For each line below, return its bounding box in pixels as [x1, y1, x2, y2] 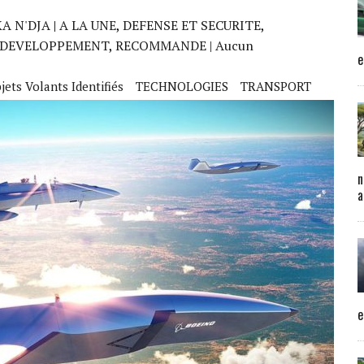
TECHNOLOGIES [136, 77, 228, 94]
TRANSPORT [240, 77, 311, 94]
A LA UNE [59, 15, 116, 34]
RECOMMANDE [115, 36, 206, 54]
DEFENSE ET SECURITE [123, 15, 261, 34]
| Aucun [206, 36, 253, 54]
